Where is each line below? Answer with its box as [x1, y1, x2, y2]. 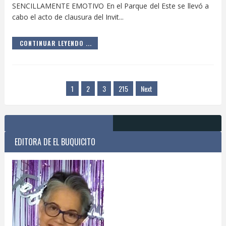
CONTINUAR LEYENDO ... [19, 38, 92, 47]
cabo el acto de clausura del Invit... [12, 12, 124, 22]
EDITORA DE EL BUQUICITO [14, 135, 95, 148]
